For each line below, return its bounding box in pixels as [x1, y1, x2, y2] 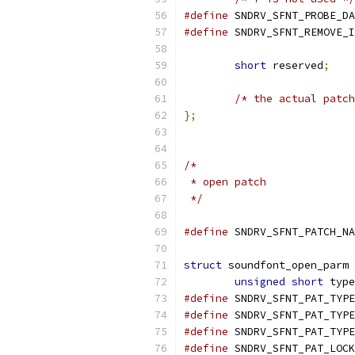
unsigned [235, 275, 285, 288]
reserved [266, 59, 323, 72]
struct [184, 258, 222, 272]
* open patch [184, 175, 266, 189]
